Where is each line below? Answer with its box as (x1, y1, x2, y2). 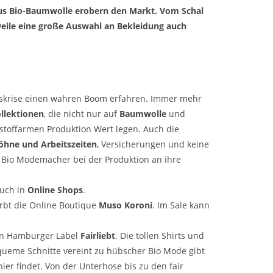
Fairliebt (80, 230, 115, 242)
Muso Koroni (99, 199, 152, 211)
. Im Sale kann (152, 199, 210, 211)
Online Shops (27, 184, 83, 196)
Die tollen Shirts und (118, 230, 204, 242)
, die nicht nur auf (44, 108, 119, 120)
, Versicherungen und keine (97, 138, 209, 151)
